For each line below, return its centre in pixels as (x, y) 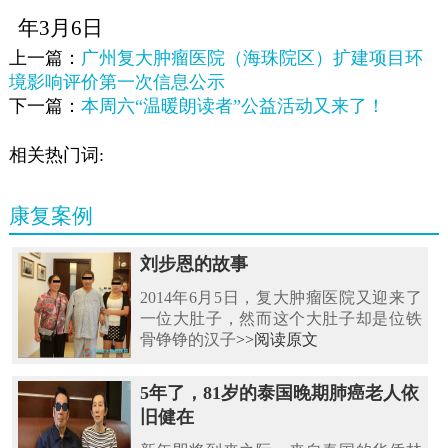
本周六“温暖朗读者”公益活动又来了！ (232, 105)
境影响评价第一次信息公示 (116, 81)
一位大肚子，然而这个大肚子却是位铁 (280, 319)
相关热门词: (56, 154)
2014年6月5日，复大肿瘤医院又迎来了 (280, 298)
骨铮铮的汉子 (187, 340)
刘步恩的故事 (193, 264)
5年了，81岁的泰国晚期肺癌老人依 (279, 393)
